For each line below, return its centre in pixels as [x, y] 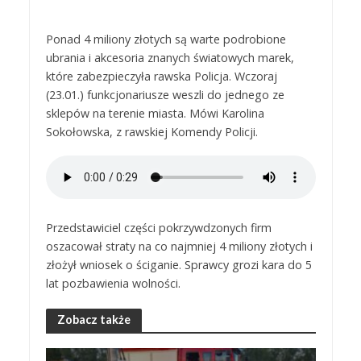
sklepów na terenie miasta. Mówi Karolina [155, 114]
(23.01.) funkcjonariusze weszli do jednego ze [165, 95]
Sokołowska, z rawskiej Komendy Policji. [151, 132]
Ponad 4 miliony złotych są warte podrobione [166, 39]
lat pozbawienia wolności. [113, 283]
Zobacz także [93, 320]
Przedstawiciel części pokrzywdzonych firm [158, 227]
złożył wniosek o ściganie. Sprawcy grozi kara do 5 [178, 264]
